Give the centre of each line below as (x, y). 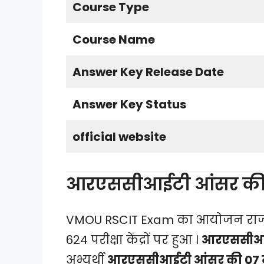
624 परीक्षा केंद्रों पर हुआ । (134, 240)
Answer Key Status (131, 105)
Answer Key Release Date (148, 72)
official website (119, 137)
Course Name (114, 40)
